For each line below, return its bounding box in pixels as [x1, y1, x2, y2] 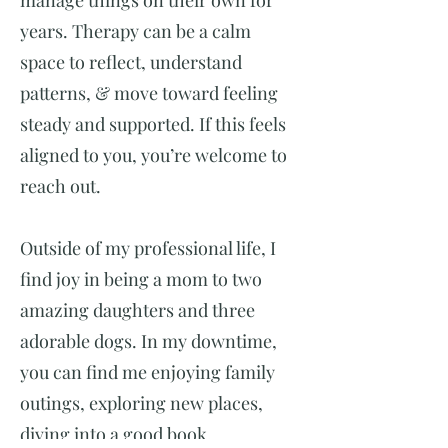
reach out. [20, 174, 101, 198]
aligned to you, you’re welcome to [20, 143, 287, 167]
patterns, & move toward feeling [20, 81, 278, 105]
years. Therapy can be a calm [20, 19, 251, 43]
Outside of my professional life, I [20, 236, 276, 260]
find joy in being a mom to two [20, 267, 262, 291]
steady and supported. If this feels [20, 112, 286, 136]
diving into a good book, [20, 422, 212, 446]
